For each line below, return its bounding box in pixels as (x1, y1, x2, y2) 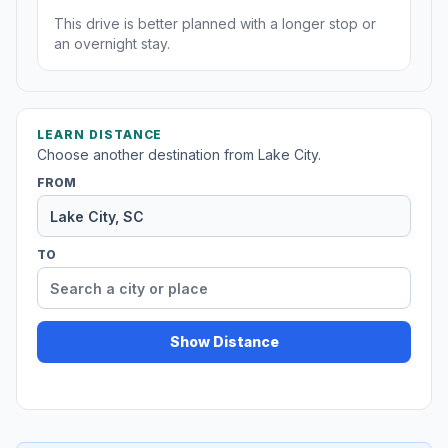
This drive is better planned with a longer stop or (54, 15, 376, 33)
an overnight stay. (54, 35, 170, 53)
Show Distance (169, 333, 279, 351)
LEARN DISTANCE (37, 127, 163, 143)
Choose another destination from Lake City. (37, 146, 321, 164)
